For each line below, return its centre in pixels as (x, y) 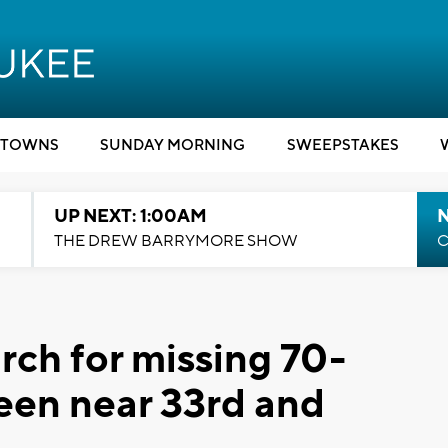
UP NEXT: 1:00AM (130, 216)
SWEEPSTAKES (342, 145)
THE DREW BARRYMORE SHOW (175, 241)
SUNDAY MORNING (172, 145)
